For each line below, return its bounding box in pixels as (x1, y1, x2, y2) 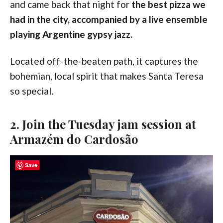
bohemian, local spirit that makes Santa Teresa (10, 70, 204, 82)
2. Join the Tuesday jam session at (10, 116, 196, 132)
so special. (10, 85, 53, 97)
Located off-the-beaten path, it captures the (10, 55, 198, 67)
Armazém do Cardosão (10, 131, 138, 147)
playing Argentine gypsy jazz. (10, 28, 132, 40)
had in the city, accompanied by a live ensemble (10, 13, 208, 25)
